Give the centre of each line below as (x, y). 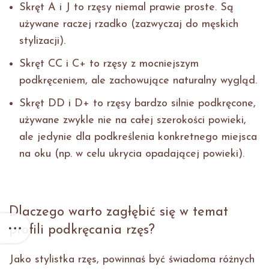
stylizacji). (42, 41)
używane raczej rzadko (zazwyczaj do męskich (129, 25)
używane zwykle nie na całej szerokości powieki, (133, 121)
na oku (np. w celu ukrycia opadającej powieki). (132, 154)
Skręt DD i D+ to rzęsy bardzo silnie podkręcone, (138, 104)
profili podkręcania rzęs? (82, 231)
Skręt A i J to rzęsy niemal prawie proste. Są (126, 8)
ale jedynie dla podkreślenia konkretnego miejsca (138, 138)
